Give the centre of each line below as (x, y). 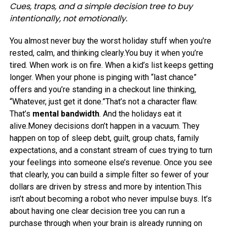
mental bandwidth (66, 113)
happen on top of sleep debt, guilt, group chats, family (104, 138)
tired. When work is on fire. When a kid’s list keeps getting (111, 65)
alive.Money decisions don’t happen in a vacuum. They (104, 126)
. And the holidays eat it (140, 113)
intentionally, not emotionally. (68, 18)
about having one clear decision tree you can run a (97, 211)
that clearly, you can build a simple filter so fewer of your (109, 174)
